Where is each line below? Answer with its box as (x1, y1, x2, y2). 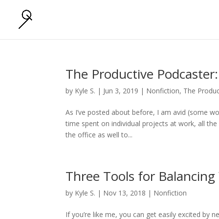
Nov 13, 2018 (103, 188, 146, 197)
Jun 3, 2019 (103, 86, 139, 95)
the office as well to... (66, 130, 133, 139)
